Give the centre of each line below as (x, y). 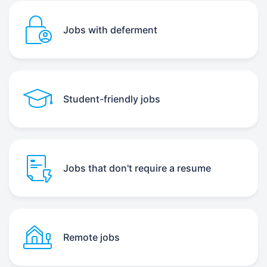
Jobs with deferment (110, 30)
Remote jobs (91, 237)
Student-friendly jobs (112, 99)
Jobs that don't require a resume (137, 168)
